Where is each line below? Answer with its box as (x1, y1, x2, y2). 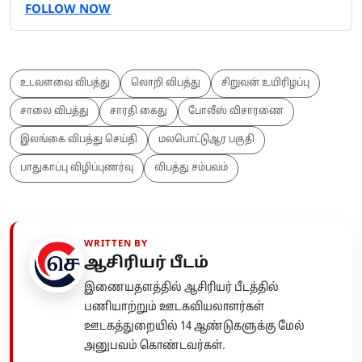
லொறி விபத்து (131, 77, 200, 90)
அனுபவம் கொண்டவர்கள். (84, 339, 225, 355)
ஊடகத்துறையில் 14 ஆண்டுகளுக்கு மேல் (84, 319, 305, 335)
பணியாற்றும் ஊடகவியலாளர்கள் (84, 300, 264, 316)
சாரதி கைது (110, 105, 167, 119)
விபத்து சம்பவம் (154, 162, 228, 175)
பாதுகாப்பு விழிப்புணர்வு (20, 162, 133, 175)
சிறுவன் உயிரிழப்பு (221, 77, 309, 90)
